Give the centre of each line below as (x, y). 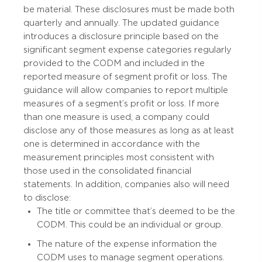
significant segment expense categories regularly (127, 50)
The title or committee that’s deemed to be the (136, 211)
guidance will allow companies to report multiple (126, 90)
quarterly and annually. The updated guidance (121, 23)
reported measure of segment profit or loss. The (125, 77)
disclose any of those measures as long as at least (129, 131)
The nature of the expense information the (127, 244)
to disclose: (47, 198)
